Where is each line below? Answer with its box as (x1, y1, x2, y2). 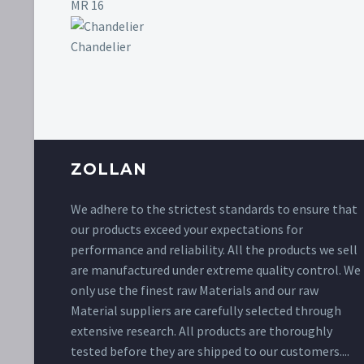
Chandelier (71, 38, 131, 55)
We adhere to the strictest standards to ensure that (71, 201, 357, 218)
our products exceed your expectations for (71, 221, 303, 238)
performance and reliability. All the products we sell (71, 241, 357, 258)
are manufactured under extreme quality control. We (71, 262, 361, 279)
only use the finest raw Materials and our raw (71, 282, 318, 299)
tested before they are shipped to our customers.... (71, 343, 349, 360)
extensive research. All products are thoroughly (71, 323, 332, 340)
